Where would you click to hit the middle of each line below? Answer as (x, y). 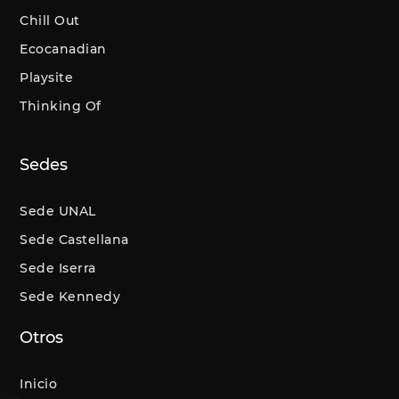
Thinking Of (61, 106)
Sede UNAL (58, 211)
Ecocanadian (63, 49)
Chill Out (50, 20)
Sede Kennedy (70, 296)
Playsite (47, 77)
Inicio (39, 383)
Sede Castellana (74, 239)
